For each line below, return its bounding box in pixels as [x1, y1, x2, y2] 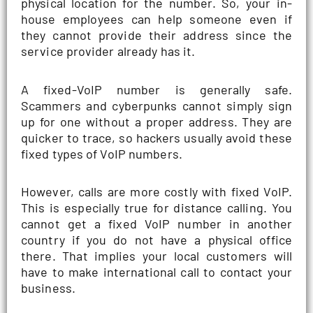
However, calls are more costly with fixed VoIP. [21, 184, 292, 200]
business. [21, 280, 75, 296]
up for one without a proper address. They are [21, 113, 292, 129]
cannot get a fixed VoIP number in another [21, 216, 292, 232]
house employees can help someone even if [21, 11, 292, 27]
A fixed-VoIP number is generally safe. [21, 81, 292, 97]
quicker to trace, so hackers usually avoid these [21, 129, 292, 145]
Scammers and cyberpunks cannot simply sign [21, 97, 292, 113]
